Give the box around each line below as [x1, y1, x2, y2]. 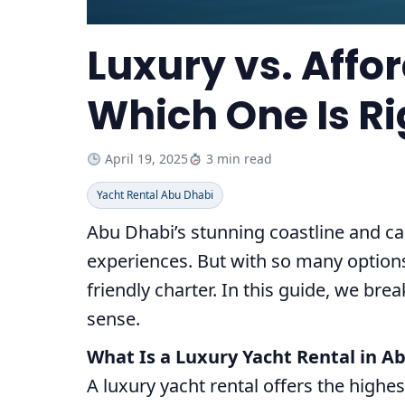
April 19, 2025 [104, 150, 188, 168]
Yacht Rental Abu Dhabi [97, 187, 213, 203]
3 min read [202, 150, 272, 168]
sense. [87, 306, 140, 332]
